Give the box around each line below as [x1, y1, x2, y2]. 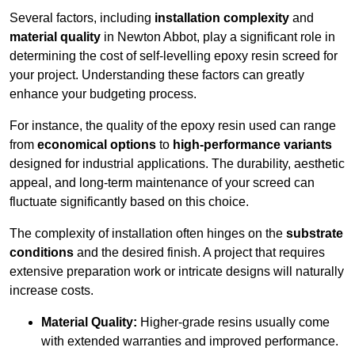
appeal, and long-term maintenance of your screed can [10, 176, 315, 190]
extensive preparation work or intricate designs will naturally [10, 265, 344, 279]
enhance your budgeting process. [10, 87, 197, 101]
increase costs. [10, 284, 94, 298]
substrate [286, 227, 343, 241]
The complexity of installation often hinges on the [10, 227, 286, 241]
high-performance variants [173, 138, 332, 152]
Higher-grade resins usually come [137, 315, 330, 330]
